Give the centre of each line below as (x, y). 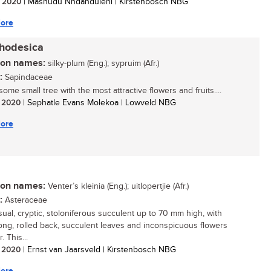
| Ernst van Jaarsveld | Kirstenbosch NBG (98, 250)
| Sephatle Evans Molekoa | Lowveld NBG (98, 103)
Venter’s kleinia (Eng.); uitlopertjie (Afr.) (117, 186)
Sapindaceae (28, 77)
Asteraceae (25, 200)
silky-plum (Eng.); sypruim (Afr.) (102, 64)
